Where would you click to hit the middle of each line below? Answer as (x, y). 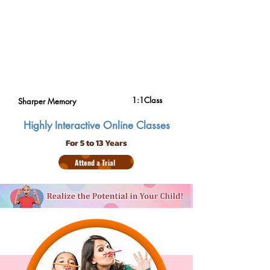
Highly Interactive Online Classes (96, 125)
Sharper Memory (47, 101)
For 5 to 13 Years (96, 143)
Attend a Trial (95, 162)
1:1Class (147, 100)
